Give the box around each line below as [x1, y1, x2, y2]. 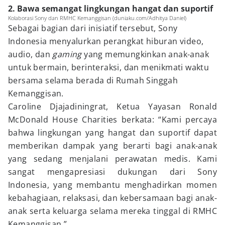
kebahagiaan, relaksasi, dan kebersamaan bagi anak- [8, 192, 217, 203]
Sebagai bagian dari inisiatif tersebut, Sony [8, 23, 178, 34]
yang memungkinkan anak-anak [81, 49, 209, 60]
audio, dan [8, 49, 53, 60]
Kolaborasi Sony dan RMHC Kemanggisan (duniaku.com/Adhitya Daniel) [8, 14, 186, 22]
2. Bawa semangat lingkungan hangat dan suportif [8, 3, 213, 14]
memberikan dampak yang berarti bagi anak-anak [8, 140, 217, 151]
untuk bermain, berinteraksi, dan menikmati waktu [8, 62, 209, 73]
